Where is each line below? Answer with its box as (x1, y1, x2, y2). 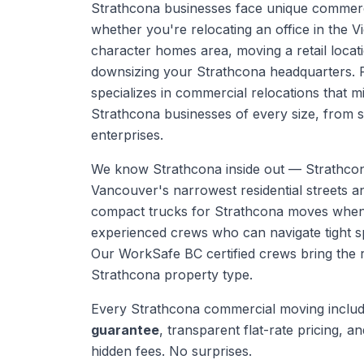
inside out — (222, 161, 305, 177)
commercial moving (204, 301, 324, 317)
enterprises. (91, 127, 163, 143)
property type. (160, 266, 253, 283)
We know (91, 161, 153, 177)
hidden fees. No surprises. (91, 343, 252, 359)
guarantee (91, 322, 159, 338)
